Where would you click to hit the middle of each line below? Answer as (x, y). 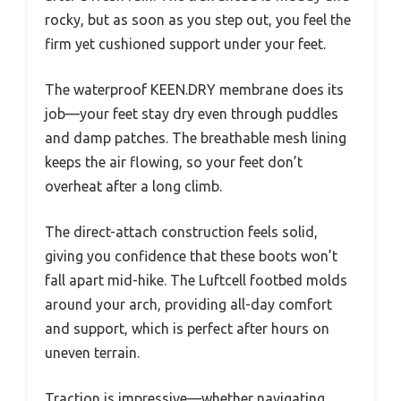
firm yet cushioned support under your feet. (185, 44)
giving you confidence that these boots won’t (191, 256)
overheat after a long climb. (133, 187)
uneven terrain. (92, 353)
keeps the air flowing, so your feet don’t (174, 162)
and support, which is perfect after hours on (187, 329)
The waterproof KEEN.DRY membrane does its (194, 90)
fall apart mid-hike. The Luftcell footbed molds (196, 281)
